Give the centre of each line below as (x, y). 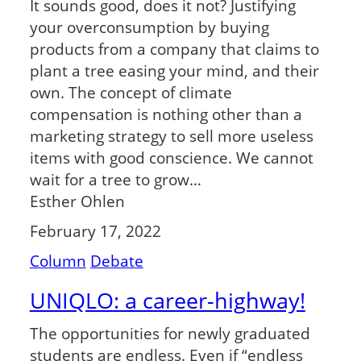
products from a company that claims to (174, 49)
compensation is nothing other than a (166, 114)
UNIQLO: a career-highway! (167, 301)
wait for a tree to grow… (115, 180)
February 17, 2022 (95, 231)
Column (58, 260)
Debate (116, 260)
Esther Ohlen (77, 201)
